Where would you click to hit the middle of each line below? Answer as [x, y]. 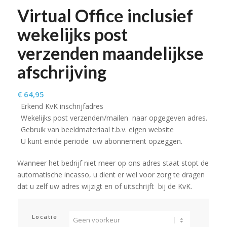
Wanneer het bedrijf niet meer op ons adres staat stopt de [113, 163]
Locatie [45, 216]
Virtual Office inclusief [105, 15]
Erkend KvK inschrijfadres [62, 106]
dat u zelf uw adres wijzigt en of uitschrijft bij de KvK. [104, 186]
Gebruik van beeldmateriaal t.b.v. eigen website [97, 129]
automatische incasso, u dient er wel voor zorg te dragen [111, 174]
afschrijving [62, 71]
